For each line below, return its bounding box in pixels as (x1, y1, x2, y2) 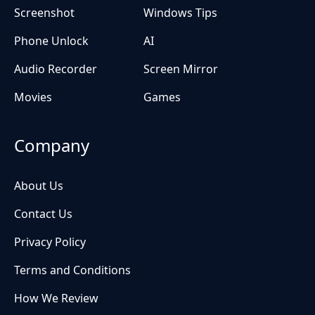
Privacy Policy (14, 234, 86, 250)
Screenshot (14, 5, 75, 21)
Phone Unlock (14, 33, 89, 49)
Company (14, 134, 89, 157)
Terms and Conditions (14, 262, 131, 278)
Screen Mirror (143, 61, 218, 77)
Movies (14, 89, 52, 105)
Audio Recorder (14, 61, 97, 77)
